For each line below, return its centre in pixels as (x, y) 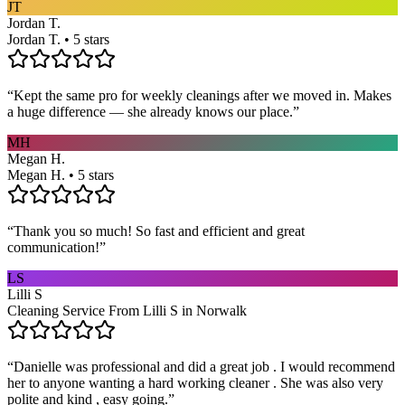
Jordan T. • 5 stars (58, 39)
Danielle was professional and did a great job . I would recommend (204, 366)
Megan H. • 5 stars (61, 174)
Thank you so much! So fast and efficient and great (159, 231)
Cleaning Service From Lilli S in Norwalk (127, 310)
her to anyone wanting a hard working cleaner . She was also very (195, 382)
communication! (53, 247)
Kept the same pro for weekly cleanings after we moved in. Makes (202, 95)
